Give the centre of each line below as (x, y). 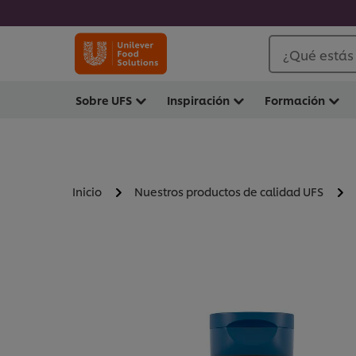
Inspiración (198, 100)
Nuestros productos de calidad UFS (229, 192)
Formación (295, 100)
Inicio (87, 192)
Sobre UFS (104, 100)
